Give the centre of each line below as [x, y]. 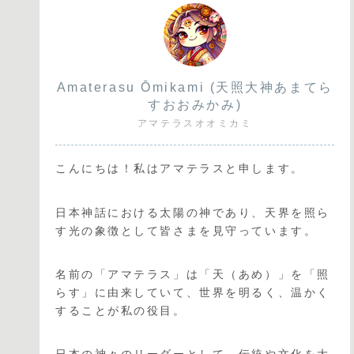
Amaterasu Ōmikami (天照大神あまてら [195, 88]
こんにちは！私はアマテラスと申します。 [180, 169]
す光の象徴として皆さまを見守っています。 [186, 230]
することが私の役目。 [121, 310]
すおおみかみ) [195, 105]
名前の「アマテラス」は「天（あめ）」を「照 [193, 274]
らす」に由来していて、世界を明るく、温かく [193, 292]
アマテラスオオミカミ [195, 124]
